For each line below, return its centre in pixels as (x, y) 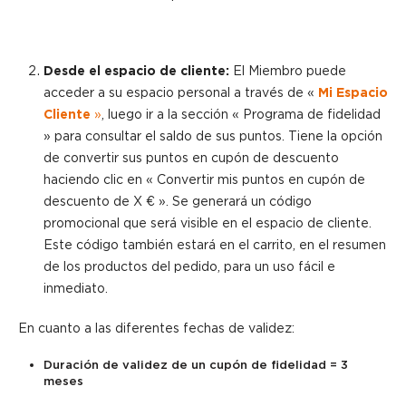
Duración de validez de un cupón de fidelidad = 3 (196, 365)
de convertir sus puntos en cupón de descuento (191, 158)
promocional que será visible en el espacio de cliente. (208, 223)
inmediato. (76, 289)
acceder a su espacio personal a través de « (181, 93)
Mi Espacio (353, 93)
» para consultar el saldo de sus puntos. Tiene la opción (213, 136)
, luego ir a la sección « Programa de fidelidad (241, 115)
